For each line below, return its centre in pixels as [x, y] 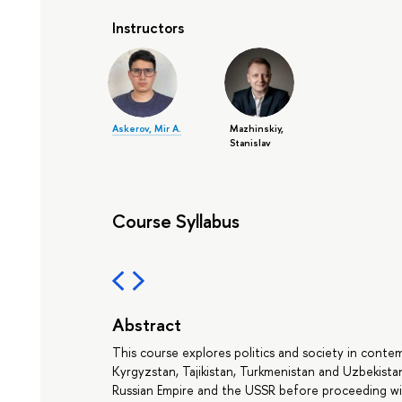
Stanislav [250, 143]
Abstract [147, 325]
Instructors [149, 27]
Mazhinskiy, [256, 129]
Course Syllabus [176, 221]
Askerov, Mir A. [147, 129]
